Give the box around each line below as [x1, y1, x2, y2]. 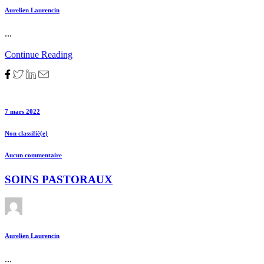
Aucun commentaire [5, 151, 62, 159]
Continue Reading [5, 49, 72, 60]
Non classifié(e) [5, 130, 48, 137]
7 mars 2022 [5, 108, 40, 115]
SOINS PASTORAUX [5, 173, 113, 186]
